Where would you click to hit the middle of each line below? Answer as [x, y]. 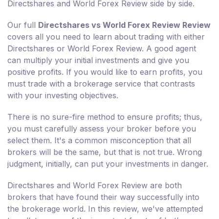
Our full [23, 25]
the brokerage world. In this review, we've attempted [105, 209]
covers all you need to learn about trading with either [106, 37]
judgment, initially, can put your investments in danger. [108, 164]
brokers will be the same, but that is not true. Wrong [105, 152]
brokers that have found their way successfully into [103, 197]
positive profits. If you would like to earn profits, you [105, 72]
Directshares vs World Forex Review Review [124, 25]
